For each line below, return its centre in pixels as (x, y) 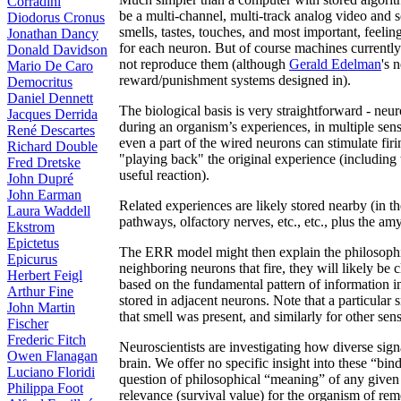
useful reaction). (164, 175)
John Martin (41, 307)
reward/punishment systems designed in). (235, 80)
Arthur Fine (40, 291)
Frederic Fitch (47, 340)
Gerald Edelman (335, 64)
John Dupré (40, 179)
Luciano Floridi (51, 372)
